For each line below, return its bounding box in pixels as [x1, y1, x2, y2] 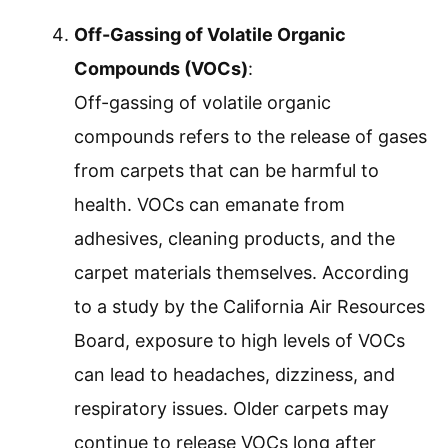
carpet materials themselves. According [74, 262, 409, 284]
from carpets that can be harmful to [74, 160, 379, 182]
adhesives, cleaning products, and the [74, 228, 395, 250]
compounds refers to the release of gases [74, 126, 427, 148]
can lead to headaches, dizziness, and [74, 364, 395, 386]
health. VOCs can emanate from [74, 194, 345, 216]
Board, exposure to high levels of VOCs [74, 330, 405, 352]
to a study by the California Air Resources [74, 296, 425, 318]
